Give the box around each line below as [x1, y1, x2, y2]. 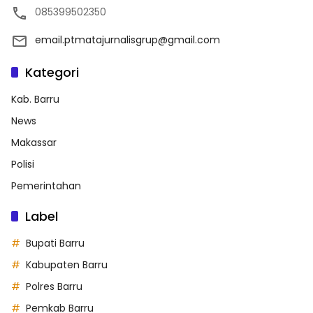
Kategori [25, 63, 79, 81]
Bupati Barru [26, 235, 85, 250]
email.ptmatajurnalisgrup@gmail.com [35, 32, 220, 47]
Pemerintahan [11, 178, 81, 193]
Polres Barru [26, 279, 82, 293]
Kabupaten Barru [26, 257, 108, 272]
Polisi [11, 156, 34, 171]
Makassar [11, 135, 57, 150]
